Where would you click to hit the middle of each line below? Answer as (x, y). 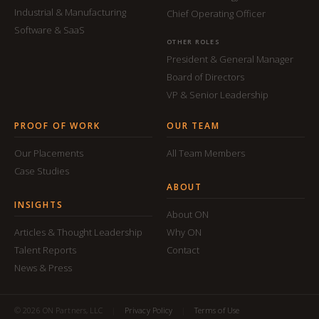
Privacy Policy (148, 310)
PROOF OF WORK (57, 126)
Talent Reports (45, 250)
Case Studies (42, 171)
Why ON (184, 232)
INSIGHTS (39, 205)
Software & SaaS (49, 30)
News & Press (43, 268)
